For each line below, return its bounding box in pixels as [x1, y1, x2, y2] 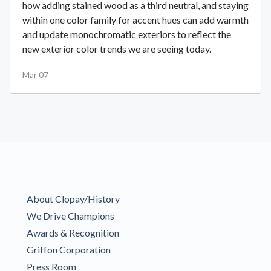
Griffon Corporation [27, 244, 111, 256]
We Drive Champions [27, 210, 114, 222]
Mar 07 [22, 70, 48, 80]
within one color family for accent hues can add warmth [22, 14, 249, 26]
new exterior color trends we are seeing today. [22, 43, 211, 55]
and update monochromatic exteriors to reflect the [22, 28, 231, 41]
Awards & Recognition [27, 227, 119, 239]
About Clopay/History [27, 193, 120, 205]
